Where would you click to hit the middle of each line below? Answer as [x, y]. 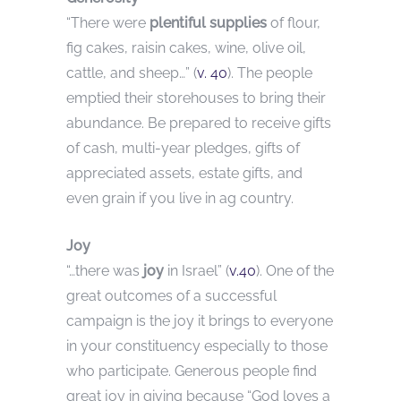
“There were [108, 23]
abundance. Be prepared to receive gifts [199, 124]
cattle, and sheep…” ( [132, 73]
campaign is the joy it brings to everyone [200, 321]
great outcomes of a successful [171, 296]
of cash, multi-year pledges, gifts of [183, 149]
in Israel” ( [198, 271]
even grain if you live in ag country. [180, 199]
